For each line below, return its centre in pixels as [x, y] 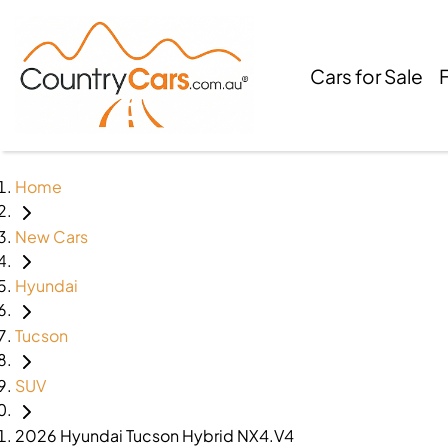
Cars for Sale [367, 75]
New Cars [51, 236]
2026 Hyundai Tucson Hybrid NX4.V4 [154, 435]
